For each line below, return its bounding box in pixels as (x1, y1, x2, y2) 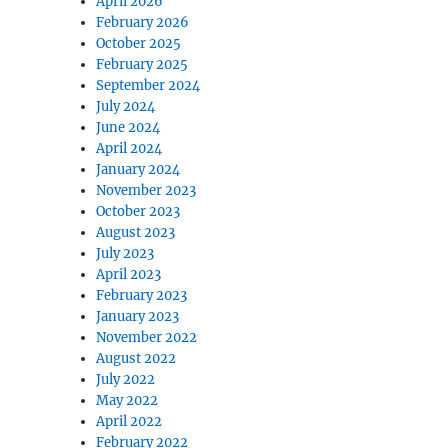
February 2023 (96, 287, 188, 305)
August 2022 (96, 350, 177, 368)
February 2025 (96, 56, 189, 74)
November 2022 (96, 329, 198, 347)
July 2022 (96, 371, 156, 389)
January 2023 (96, 308, 180, 326)
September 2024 (96, 77, 201, 95)
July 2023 (96, 245, 155, 263)
